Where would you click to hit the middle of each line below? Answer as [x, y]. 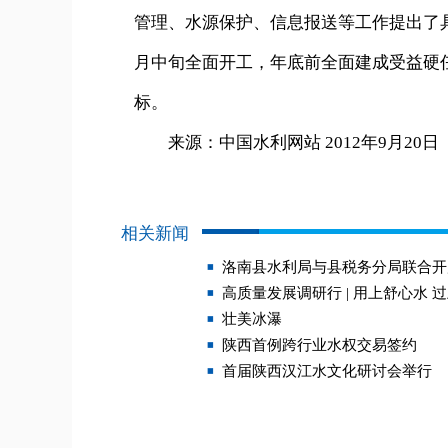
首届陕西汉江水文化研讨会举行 [327, 371]
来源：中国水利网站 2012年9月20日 [286, 142]
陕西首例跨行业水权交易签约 [319, 345]
